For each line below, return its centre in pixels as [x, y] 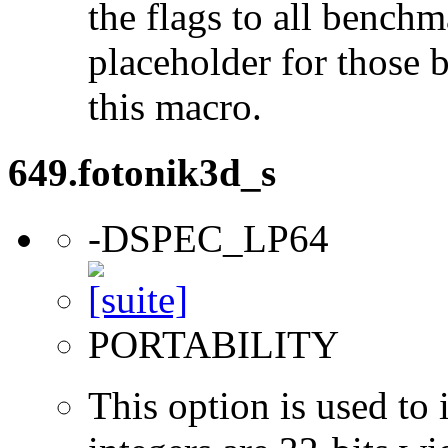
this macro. [175, 106]
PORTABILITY [213, 345]
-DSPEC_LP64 [208, 239]
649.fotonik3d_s [142, 173]
